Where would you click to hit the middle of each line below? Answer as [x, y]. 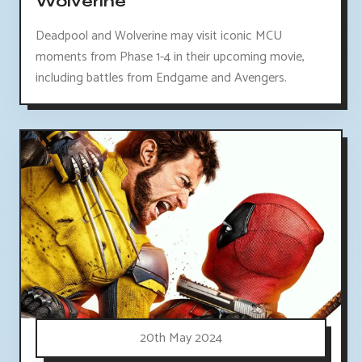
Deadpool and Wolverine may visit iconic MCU [159, 36]
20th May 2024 [181, 338]
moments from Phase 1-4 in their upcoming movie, [170, 57]
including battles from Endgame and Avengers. [161, 78]
